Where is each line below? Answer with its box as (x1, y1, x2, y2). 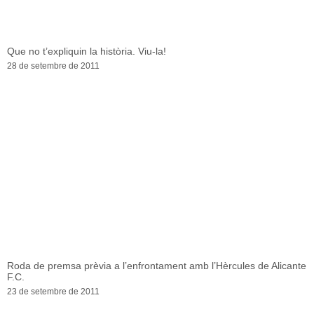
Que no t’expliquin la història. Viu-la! (7, 46, 166, 57)
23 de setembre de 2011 (7, 287, 100, 297)
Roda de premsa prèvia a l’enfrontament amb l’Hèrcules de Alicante (7, 260, 306, 272)
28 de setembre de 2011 (7, 61, 100, 71)
